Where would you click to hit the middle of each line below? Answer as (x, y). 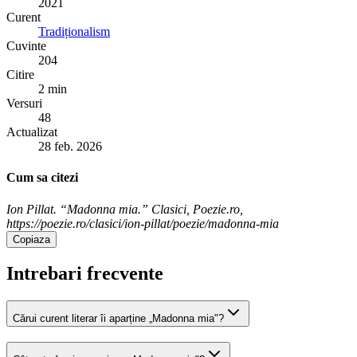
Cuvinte (26, 45)
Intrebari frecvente (85, 274)
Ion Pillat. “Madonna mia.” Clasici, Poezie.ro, (125, 209)
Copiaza (31, 239)
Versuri (24, 103)
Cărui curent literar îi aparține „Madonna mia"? (118, 319)
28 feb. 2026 (70, 146)
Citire (20, 74)
